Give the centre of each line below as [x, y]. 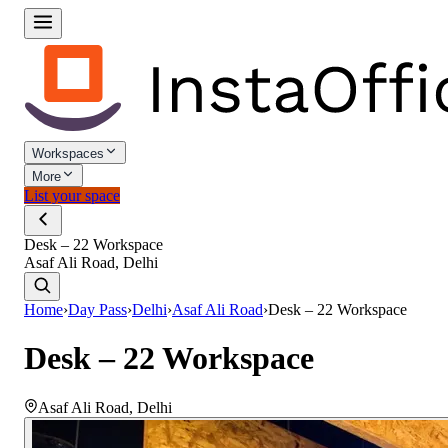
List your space [72, 195]
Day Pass [97, 309]
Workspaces [68, 153]
